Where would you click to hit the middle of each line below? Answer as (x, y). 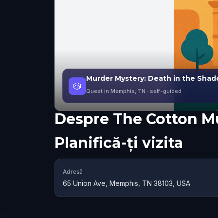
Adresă (73, 172)
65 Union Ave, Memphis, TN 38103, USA (127, 183)
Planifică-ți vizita (119, 143)
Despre (82, 119)
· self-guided (163, 91)
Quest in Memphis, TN (116, 91)
